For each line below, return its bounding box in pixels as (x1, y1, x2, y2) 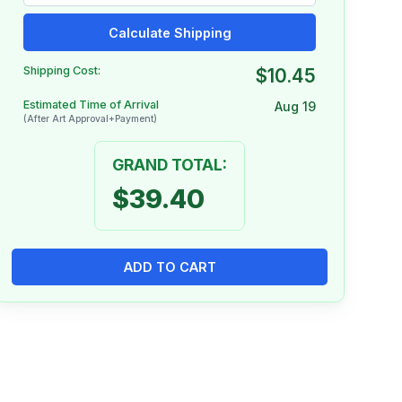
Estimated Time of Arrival (22, 98, 159, 112)
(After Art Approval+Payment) (22, 113, 157, 125)
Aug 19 (275, 99, 317, 115)
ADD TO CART (123, 258, 216, 275)
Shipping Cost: (22, 64, 100, 78)
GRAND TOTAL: (112, 154, 227, 174)
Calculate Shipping (108, 24, 232, 40)
